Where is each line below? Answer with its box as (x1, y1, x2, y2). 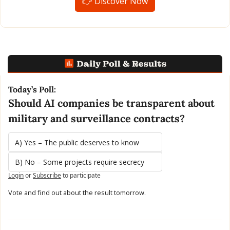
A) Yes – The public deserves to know (15, 137, 139, 147)
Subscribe (33, 170, 61, 180)
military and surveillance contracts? (8, 111, 185, 125)
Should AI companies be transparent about (8, 96, 215, 109)
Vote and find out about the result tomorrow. (8, 187, 146, 197)
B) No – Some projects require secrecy (15, 157, 144, 167)
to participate (63, 170, 101, 180)
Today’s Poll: (8, 84, 56, 94)
